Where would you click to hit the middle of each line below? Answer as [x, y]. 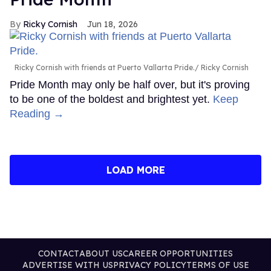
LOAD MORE [135, 170]
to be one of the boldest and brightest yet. [111, 100]
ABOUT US [101, 254]
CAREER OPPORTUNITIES [178, 254]
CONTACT [59, 254]
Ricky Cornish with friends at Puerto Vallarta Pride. [105, 68]
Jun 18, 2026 [113, 24]
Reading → [37, 114]
